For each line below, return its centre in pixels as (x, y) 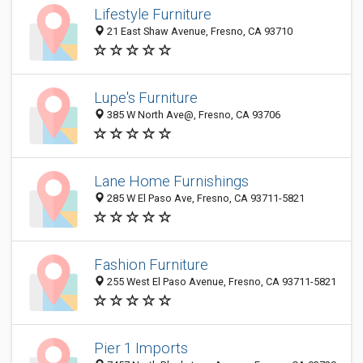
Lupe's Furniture (146, 98)
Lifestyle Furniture (153, 15)
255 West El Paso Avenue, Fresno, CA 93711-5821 (220, 282)
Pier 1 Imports (141, 348)
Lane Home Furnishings (171, 181)
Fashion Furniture (151, 265)
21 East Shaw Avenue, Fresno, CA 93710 (199, 32)
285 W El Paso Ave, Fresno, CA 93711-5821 (205, 199)
